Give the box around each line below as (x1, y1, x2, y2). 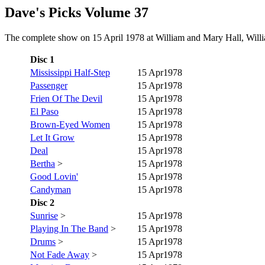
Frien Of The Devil (30, 93, 102, 104)
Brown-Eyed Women (30, 119, 110, 130)
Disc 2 (30, 197, 54, 208)
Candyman (30, 184, 71, 195)
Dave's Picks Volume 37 (5, 5, 148, 20)
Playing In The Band (30, 223, 108, 234)
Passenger (30, 80, 67, 91)
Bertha (30, 158, 55, 169)
